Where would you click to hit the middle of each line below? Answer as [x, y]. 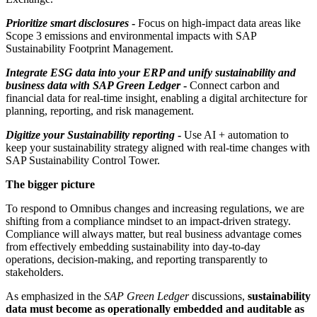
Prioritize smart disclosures [67, 23]
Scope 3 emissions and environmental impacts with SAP [131, 35]
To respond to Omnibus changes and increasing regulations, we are [155, 208]
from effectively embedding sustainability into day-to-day [133, 246]
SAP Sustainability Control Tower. [83, 160]
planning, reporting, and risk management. [100, 110]
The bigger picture [50, 184]
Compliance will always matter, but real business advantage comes [154, 234]
